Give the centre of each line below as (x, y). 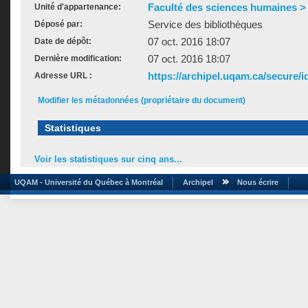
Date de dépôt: (63, 41)
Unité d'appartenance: (78, 7)
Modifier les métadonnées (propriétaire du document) (142, 100)
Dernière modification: (78, 58)
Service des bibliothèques (205, 24)
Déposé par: (58, 24)
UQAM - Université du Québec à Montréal (87, 182)
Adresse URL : (63, 76)
